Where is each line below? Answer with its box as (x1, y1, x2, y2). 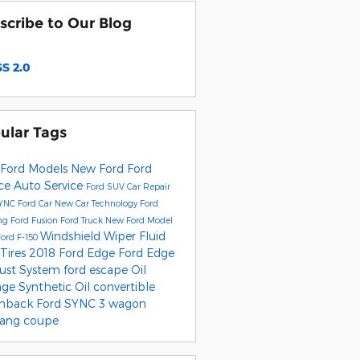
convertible (92, 279, 155, 293)
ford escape (63, 262, 131, 276)
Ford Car (17, 197, 55, 208)
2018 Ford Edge (28, 245, 118, 260)
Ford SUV (85, 180, 127, 191)
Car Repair (126, 180, 170, 191)
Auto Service (13, 178, 86, 192)
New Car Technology (54, 197, 140, 208)
